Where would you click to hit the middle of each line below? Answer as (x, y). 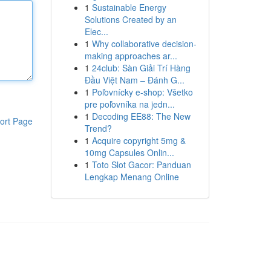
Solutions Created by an (130, 19)
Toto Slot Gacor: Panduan (141, 165)
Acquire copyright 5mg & (139, 140)
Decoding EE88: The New (141, 116)
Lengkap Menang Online (132, 177)
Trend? (98, 128)
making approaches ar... (131, 56)
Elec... (96, 31)
